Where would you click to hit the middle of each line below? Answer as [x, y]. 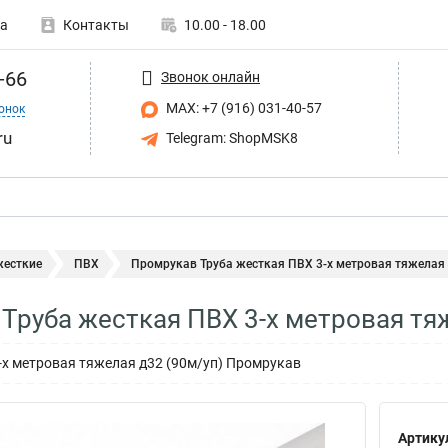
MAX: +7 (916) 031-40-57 [242, 108]
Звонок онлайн [210, 76]
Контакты [96, 25]
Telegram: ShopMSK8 [230, 137]
